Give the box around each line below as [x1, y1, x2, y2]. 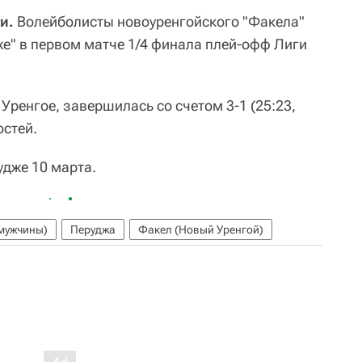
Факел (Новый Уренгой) [138, 223, 263, 236]
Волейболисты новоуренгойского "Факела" [14, 13, 305, 30]
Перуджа [70, 223, 116, 236]
